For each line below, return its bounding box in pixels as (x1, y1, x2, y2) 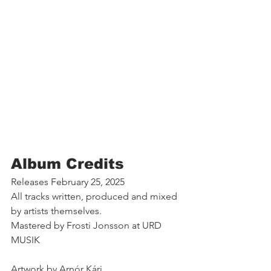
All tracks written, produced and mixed (11, 191, 180, 202)
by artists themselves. (11, 205, 104, 217)
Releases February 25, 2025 (11, 176, 127, 188)
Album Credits (11, 155, 124, 172)
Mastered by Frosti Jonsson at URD (11, 220, 164, 231)
